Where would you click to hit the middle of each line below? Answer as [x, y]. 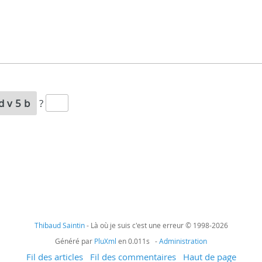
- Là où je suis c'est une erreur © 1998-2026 [156, 225]
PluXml [105, 241]
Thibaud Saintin [59, 225]
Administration [183, 241]
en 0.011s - [138, 241]
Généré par [75, 241]
